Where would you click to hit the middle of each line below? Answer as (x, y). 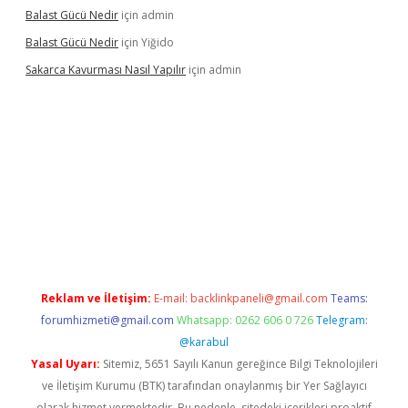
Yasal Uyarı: (65, 364)
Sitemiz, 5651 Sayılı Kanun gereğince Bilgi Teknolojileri (239, 364)
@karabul (204, 342)
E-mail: (172, 298)
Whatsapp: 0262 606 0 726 (245, 320)
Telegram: (342, 320)
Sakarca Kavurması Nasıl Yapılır (106, 70)
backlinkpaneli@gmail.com (259, 298)
